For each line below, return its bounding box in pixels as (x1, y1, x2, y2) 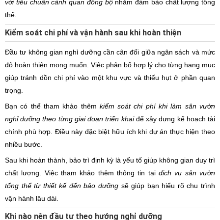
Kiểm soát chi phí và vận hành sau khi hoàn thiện (5, 28, 181, 37)
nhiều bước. (5, 140, 42, 148)
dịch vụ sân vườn (159, 169, 215, 177)
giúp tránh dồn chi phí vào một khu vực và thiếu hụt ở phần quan (5, 74, 215, 82)
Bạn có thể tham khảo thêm (5, 102, 100, 110)
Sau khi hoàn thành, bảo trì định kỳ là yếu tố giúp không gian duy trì (5, 156, 215, 164)
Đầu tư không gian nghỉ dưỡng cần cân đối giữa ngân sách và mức (5, 48, 215, 56)
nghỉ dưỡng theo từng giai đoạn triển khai (5, 115, 134, 123)
